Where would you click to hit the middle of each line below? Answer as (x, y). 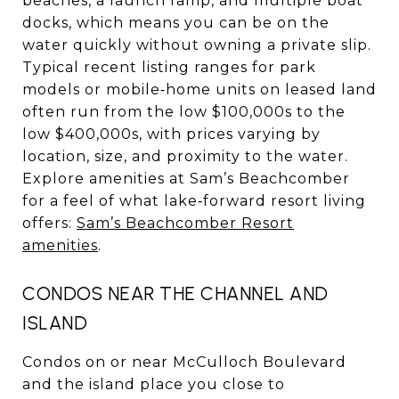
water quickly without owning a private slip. (197, 45)
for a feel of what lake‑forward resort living (194, 200)
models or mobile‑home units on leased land (199, 89)
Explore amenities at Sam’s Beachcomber (186, 178)
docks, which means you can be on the (176, 22)
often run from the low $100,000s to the (184, 111)
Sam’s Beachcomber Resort (185, 223)
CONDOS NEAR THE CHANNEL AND (175, 293)
